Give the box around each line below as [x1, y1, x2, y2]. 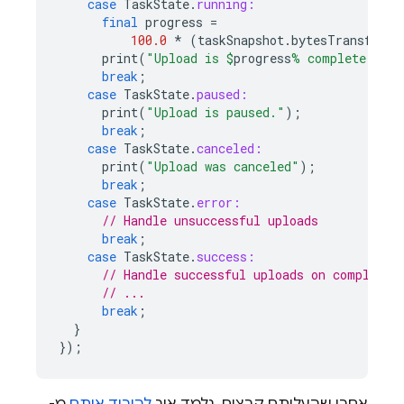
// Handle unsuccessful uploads [102, 212, 318, 229]
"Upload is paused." [146, 104, 285, 121]
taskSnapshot [197, 32, 284, 49]
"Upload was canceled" [146, 158, 299, 175]
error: [197, 194, 241, 211]
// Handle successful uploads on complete [102, 266, 391, 283]
